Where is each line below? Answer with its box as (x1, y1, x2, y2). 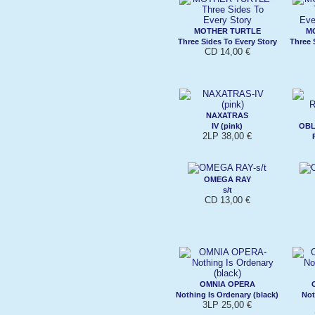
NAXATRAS (206, 110, 248, 120)
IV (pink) (212, 121, 243, 130)
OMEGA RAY (203, 174, 251, 184)
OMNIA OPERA (199, 279, 255, 288)
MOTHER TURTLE (193, 26, 261, 35)
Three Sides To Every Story (177, 37, 277, 46)
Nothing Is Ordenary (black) (176, 290, 278, 299)
